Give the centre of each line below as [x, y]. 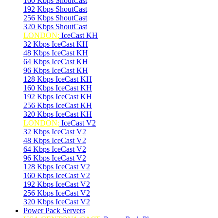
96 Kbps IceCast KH [56, 70]
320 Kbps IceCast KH [58, 114]
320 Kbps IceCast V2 [57, 202]
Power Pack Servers [54, 210]
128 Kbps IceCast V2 [57, 167]
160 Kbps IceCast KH [58, 88]
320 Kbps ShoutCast [55, 27]
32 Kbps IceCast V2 [55, 132]
